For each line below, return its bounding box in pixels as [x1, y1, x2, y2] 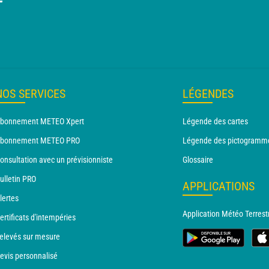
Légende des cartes [183, 116, 248, 126]
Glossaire [183, 154, 213, 165]
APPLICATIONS [183, 178, 255, 193]
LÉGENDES [183, 86, 234, 101]
